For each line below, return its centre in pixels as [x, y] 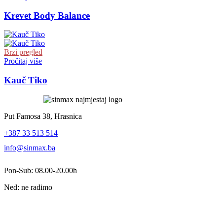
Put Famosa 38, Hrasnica [43, 116]
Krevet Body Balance [47, 15]
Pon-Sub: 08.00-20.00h [40, 170]
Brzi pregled [23, 52]
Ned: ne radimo [28, 187]
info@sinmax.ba [30, 147]
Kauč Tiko [26, 80]
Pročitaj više [23, 61]
